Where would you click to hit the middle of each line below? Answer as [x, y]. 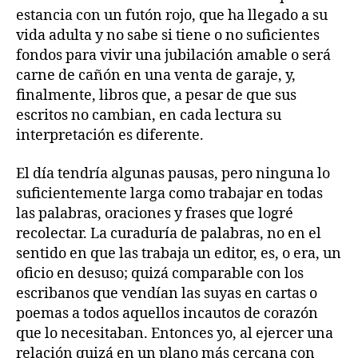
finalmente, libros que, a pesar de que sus [156, 96]
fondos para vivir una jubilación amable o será [173, 56]
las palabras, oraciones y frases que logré [155, 213]
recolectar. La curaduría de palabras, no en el [169, 233]
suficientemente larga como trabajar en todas [169, 193]
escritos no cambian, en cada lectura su [149, 116]
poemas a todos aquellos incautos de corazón [167, 313]
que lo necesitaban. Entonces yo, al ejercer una [175, 333]
